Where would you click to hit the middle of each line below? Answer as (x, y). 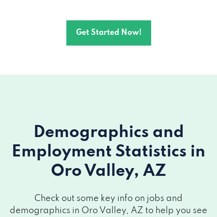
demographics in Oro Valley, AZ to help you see (108, 211)
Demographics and (108, 133)
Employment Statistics (101, 152)
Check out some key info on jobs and (108, 199)
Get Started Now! (108, 33)
